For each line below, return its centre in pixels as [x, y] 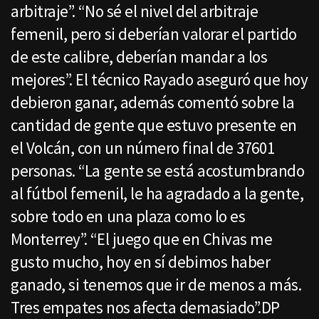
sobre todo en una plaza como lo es [128, 216]
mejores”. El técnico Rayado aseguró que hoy [159, 80]
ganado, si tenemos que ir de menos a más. [156, 285]
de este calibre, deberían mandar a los [139, 57]
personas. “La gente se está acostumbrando [158, 171]
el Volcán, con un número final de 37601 [143, 148]
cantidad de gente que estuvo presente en [154, 125]
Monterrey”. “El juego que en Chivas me [142, 239]
